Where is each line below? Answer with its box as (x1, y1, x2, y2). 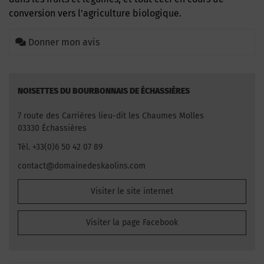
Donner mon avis (28, 37, 100, 48)
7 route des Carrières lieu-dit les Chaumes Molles (18, 111, 204, 121)
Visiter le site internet (91, 186, 173, 196)
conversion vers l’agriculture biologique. (9, 8, 181, 19)
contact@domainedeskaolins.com (18, 161, 146, 171)
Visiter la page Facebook (86, 217, 178, 227)
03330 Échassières (18, 123, 87, 133)
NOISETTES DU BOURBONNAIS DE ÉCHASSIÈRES (18, 86, 190, 96)
